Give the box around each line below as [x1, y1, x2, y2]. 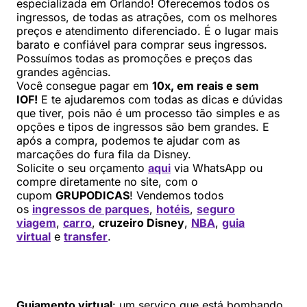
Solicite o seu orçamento [16, 160, 148, 175]
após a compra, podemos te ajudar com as [16, 133, 240, 147]
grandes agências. [16, 64, 111, 79]
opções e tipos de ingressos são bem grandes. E [16, 119, 269, 134]
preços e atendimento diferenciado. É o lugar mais [16, 23, 278, 38]
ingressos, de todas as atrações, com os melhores [16, 10, 277, 24]
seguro [197, 201, 235, 216]
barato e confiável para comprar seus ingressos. [16, 37, 267, 51]
